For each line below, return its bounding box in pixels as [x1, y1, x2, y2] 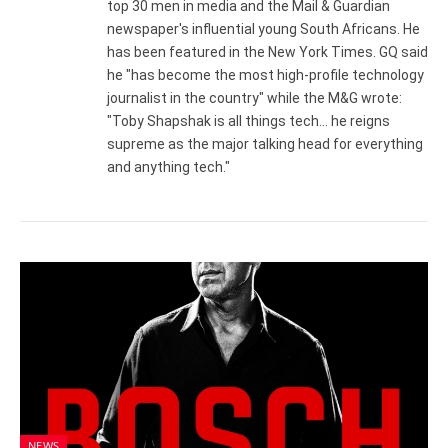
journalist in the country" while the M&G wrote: [107, 90, 402, 106]
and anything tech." [107, 159, 230, 175]
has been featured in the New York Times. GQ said [107, 44, 428, 60]
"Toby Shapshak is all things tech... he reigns [107, 113, 390, 129]
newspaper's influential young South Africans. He [107, 21, 420, 37]
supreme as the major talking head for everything [107, 136, 423, 152]
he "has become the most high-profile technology [107, 67, 424, 83]
